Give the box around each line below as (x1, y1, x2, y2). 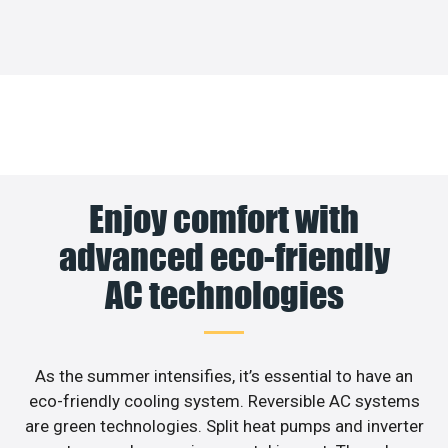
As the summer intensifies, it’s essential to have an (35, 365, 413, 386)
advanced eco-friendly (58, 234, 390, 279)
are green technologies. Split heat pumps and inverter (24, 415, 424, 436)
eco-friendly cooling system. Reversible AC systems (28, 390, 420, 411)
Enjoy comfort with (89, 196, 359, 241)
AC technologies (104, 272, 344, 317)
